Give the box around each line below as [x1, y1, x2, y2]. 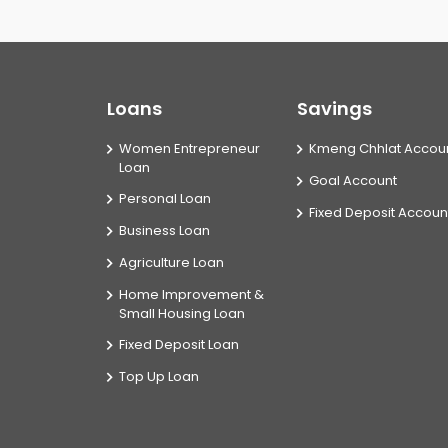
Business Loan [119, 221, 210, 240]
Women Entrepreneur [119, 139, 260, 158]
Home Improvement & [119, 285, 264, 304]
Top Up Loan [119, 367, 199, 386]
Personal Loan [119, 189, 211, 208]
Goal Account [309, 171, 397, 190]
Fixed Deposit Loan [119, 335, 239, 354]
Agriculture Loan [119, 253, 224, 272]
